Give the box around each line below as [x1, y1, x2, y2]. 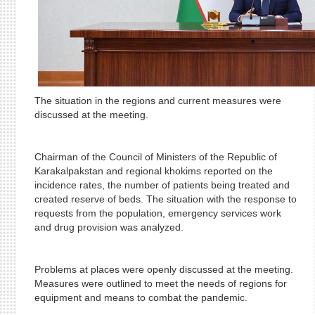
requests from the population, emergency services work [34, 207, 281, 219]
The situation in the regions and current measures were [34, 95, 281, 106]
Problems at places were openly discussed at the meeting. [34, 264, 293, 275]
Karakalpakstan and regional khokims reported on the [34, 165, 273, 176]
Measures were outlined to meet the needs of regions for [34, 278, 287, 289]
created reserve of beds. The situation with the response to [34, 193, 297, 205]
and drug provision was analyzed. [34, 221, 184, 233]
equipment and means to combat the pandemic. [34, 292, 247, 303]
